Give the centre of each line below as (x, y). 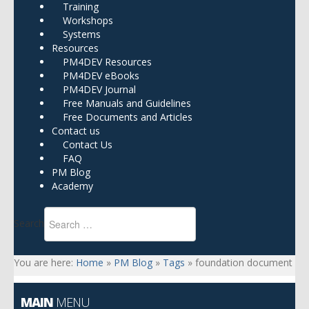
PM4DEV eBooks (96, 76)
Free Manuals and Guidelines (121, 103)
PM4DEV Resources (102, 62)
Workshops (82, 20)
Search (29, 223)
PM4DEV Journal (94, 89)
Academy (72, 186)
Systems (76, 34)
